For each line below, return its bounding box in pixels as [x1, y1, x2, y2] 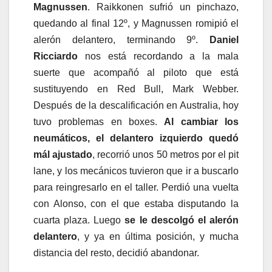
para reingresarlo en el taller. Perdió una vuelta [33, 182, 239, 192]
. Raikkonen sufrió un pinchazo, [87, 1, 239, 12]
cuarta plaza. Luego [33, 214, 125, 225]
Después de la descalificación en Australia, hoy [33, 100, 239, 110]
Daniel [209, 34, 239, 45]
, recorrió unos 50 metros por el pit [92, 149, 239, 160]
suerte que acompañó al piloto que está [33, 67, 239, 78]
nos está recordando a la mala [78, 50, 239, 61]
